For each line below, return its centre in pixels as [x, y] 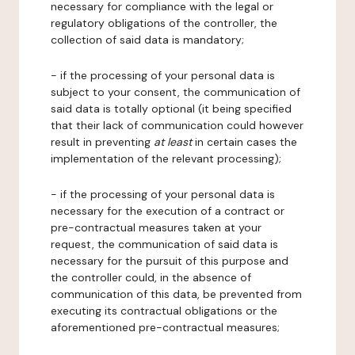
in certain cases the [244, 142]
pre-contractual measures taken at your [156, 227]
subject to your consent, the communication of [176, 92]
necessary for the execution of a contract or [168, 211]
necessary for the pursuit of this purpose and [170, 261]
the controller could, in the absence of [151, 277]
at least [173, 142]
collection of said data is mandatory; [147, 40]
